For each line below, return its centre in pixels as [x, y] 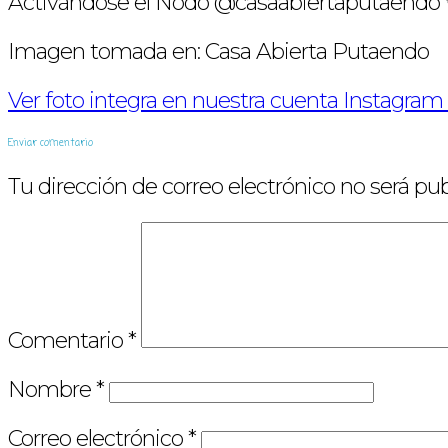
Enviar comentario [50, 143]
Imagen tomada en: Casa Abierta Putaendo [218, 51]
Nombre [52, 389]
